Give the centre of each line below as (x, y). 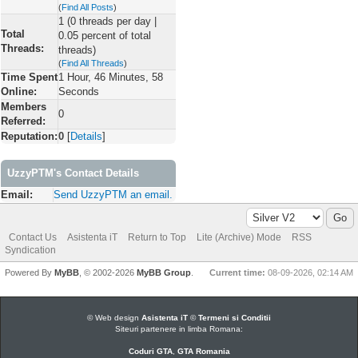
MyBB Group (164, 272)
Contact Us (33, 237)
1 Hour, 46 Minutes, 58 (111, 77)
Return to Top (157, 237)
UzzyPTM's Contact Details (73, 173)
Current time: (237, 272)
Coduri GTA (150, 351)
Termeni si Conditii (235, 318)
